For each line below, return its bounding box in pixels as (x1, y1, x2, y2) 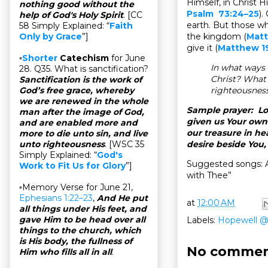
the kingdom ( (187, 31, 246, 42)
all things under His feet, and (19, 203, 147, 215)
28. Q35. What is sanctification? (19, 63, 148, 75)
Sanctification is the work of (19, 74, 142, 86)
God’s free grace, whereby (19, 85, 134, 96)
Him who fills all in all (19, 246, 112, 258)
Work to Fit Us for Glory (19, 160, 126, 172)
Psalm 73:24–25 (187, 8, 259, 19)
